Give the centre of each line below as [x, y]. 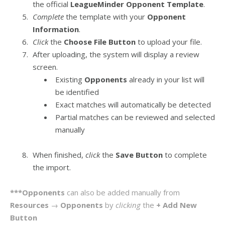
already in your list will [166, 79]
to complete [185, 154]
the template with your [105, 16]
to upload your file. [169, 41]
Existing [70, 79]
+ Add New [177, 205]
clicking [129, 205]
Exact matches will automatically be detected [133, 104]
